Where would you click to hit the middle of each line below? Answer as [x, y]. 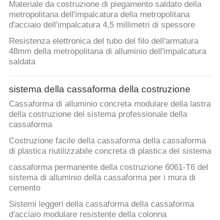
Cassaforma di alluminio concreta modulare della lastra [110, 104]
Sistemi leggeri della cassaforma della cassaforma [101, 204]
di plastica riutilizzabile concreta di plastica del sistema [110, 151]
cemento [24, 188]
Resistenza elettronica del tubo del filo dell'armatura [103, 41]
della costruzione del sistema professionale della [98, 114]
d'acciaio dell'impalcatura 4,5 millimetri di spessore [102, 25]
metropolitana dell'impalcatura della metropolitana [99, 15]
